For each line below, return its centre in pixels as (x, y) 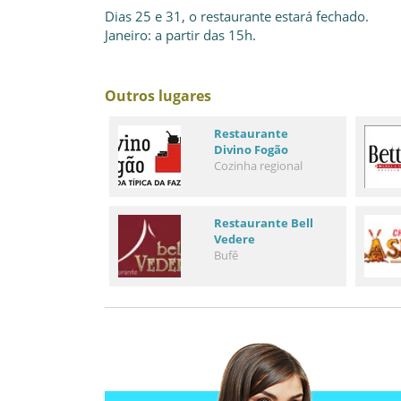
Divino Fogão (251, 149)
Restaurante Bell (263, 223)
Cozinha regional (258, 166)
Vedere (234, 239)
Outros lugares (158, 96)
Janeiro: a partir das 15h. (180, 35)
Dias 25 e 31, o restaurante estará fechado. (237, 16)
